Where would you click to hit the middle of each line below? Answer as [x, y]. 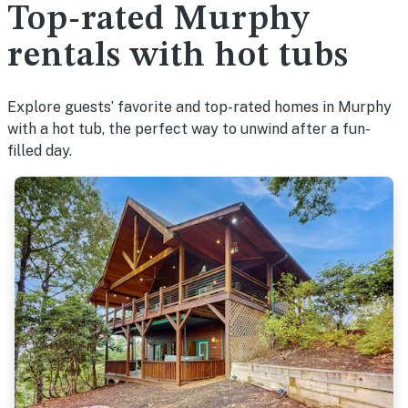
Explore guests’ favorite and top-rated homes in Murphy [199, 107]
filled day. [40, 151]
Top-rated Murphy [158, 20]
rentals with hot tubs [178, 56]
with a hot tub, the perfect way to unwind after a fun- [189, 129]
